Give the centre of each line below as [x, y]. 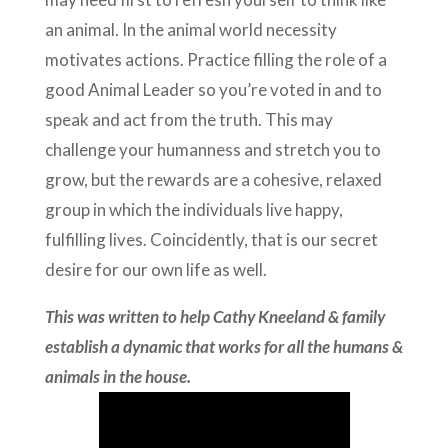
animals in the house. [117, 376]
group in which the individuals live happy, [193, 209]
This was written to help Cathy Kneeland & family [214, 316]
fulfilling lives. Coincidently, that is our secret [211, 239]
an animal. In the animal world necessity [190, 29]
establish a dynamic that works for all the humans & [223, 346]
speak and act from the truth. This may [188, 119]
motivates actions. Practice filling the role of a [215, 59]
